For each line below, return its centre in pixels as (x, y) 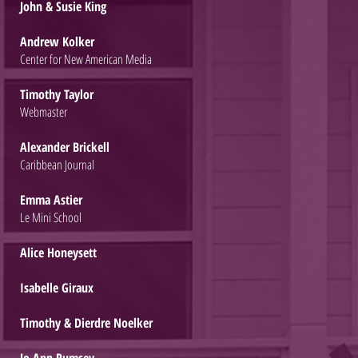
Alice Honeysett (58, 253)
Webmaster (44, 112)
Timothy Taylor (57, 94)
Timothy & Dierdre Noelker (86, 323)
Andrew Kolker (57, 42)
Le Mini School (51, 217)
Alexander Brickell (65, 147)
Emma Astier (51, 200)
